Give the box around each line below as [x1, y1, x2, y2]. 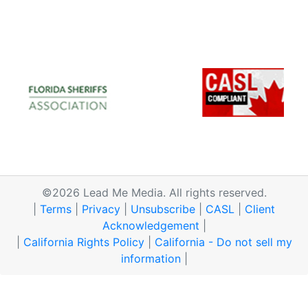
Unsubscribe [131, 201, 195, 216]
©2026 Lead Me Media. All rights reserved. [41, 185, 267, 199]
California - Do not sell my [154, 234, 292, 249]
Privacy [82, 201, 120, 216]
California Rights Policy [23, 234, 144, 249]
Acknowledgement [102, 218, 199, 232]
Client [245, 201, 275, 216]
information [120, 251, 181, 265]
